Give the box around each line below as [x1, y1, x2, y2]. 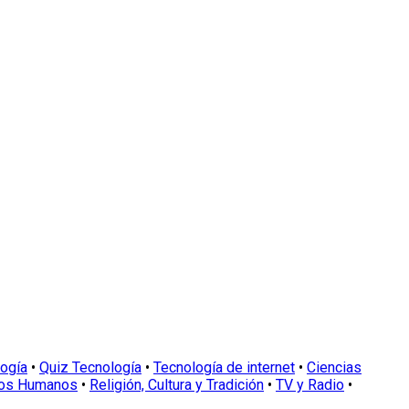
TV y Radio [276, 375, 344, 393]
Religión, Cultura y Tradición [89, 375, 264, 393]
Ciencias [307, 358, 362, 376]
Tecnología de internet [153, 358, 295, 376]
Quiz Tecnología [39, 358, 142, 376]
